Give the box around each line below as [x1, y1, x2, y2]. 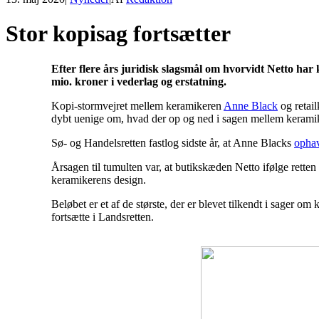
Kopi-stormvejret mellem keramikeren [51, 99, 224, 112]
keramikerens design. [51, 173, 146, 186]
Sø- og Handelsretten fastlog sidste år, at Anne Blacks [51, 136, 294, 149]
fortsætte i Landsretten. [51, 210, 154, 223]
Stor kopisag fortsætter [6, 21, 231, 47]
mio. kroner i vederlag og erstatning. [51, 75, 226, 88]
